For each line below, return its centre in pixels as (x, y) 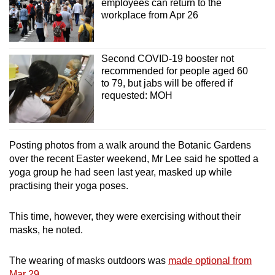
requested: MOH (137, 96)
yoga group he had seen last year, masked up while (121, 172)
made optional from (210, 260)
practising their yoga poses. (70, 185)
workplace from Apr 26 (149, 15)
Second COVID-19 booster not (167, 59)
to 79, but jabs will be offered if (167, 83)
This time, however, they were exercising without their (125, 216)
